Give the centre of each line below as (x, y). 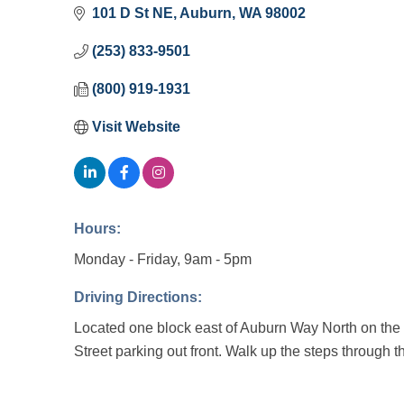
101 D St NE (133, 13)
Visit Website (136, 126)
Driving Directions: (138, 297)
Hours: (97, 228)
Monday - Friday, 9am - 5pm (163, 259)
